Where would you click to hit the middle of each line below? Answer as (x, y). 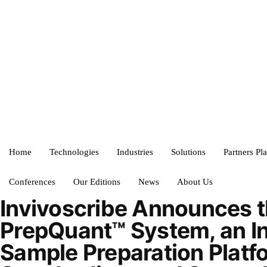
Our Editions (97, 182)
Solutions (188, 152)
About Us (195, 182)
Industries (135, 152)
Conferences (32, 182)
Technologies (74, 152)
